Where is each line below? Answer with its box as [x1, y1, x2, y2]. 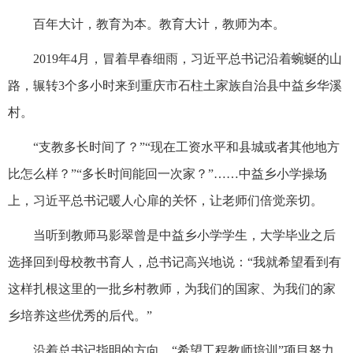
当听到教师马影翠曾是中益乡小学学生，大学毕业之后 [33, 228, 336, 242]
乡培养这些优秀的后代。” [8, 308, 152, 322]
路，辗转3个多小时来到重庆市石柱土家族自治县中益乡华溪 [8, 78, 342, 92]
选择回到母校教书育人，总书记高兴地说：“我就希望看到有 [8, 255, 341, 269]
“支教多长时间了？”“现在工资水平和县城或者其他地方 [33, 139, 340, 154]
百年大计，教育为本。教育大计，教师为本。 [33, 17, 285, 31]
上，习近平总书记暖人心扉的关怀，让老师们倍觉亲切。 [8, 193, 323, 207]
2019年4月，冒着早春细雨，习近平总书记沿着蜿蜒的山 [33, 51, 342, 65]
